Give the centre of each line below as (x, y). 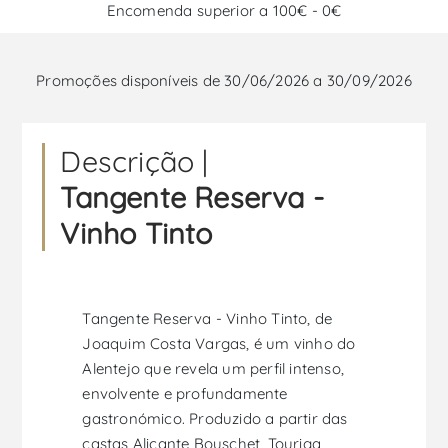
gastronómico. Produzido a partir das (215, 419)
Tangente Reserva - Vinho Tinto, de (207, 319)
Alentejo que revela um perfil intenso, (213, 369)
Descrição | (134, 161)
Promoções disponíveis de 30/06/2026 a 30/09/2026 (224, 81)
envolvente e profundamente (185, 394)
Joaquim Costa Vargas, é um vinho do (219, 344)
